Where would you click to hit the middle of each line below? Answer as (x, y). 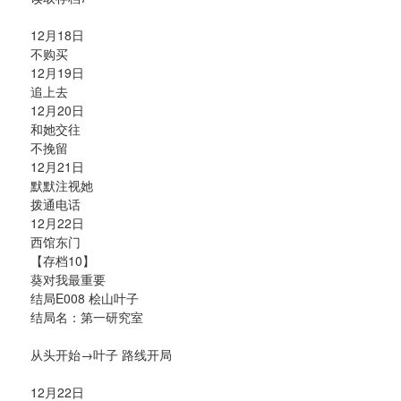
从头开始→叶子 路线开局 (101, 354)
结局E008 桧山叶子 (85, 298)
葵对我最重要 (68, 279)
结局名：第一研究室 (87, 316)
